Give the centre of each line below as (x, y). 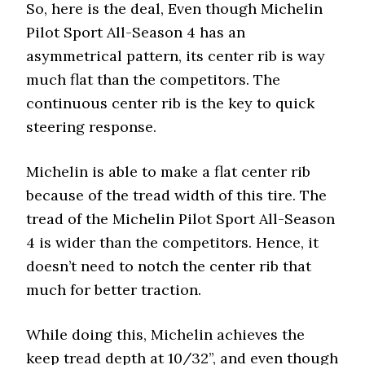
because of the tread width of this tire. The (177, 195)
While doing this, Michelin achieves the (166, 334)
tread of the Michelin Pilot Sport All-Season (181, 219)
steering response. (92, 127)
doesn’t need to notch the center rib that (169, 266)
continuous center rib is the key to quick (171, 103)
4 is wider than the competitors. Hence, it (173, 242)
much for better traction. (114, 290)
